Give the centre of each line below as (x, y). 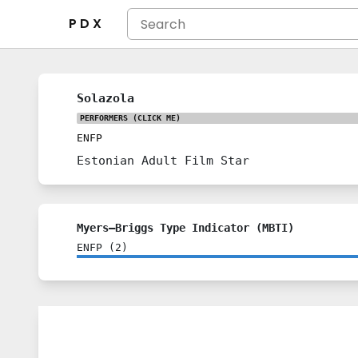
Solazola (105, 98)
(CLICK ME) (154, 118)
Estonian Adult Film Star (163, 160)
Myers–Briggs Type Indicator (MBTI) (185, 228)
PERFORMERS (104, 118)
